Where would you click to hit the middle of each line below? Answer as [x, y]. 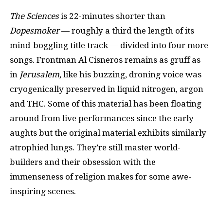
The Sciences [34, 16]
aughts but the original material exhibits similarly [108, 133]
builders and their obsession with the [83, 162]
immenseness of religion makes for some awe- [100, 177]
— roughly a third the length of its [127, 31]
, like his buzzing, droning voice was [130, 74]
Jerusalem [39, 74]
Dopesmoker [35, 31]
